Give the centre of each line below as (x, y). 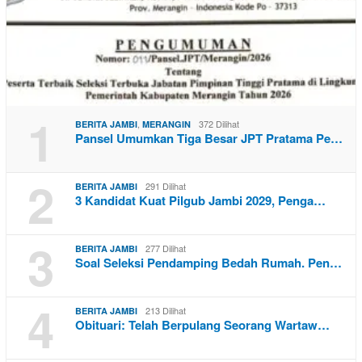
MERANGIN (166, 124)
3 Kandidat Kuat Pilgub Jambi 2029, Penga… (200, 200)
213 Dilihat (166, 310)
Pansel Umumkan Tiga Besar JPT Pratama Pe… (209, 138)
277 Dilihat (166, 248)
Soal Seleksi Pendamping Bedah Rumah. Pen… (208, 262)
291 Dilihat (166, 185)
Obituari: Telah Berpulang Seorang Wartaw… (202, 324)
